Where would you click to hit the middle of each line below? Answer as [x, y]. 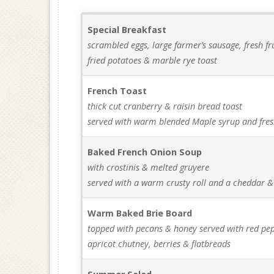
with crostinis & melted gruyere [149, 167]
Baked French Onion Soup [145, 152]
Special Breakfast [127, 30]
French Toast [117, 91]
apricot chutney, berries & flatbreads [159, 244]
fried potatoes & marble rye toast [153, 60]
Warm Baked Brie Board [140, 213]
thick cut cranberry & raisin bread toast [165, 106]
